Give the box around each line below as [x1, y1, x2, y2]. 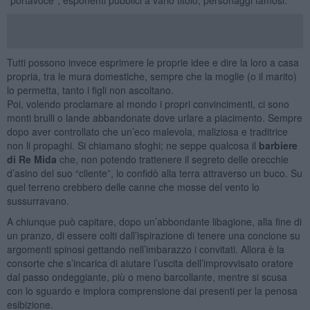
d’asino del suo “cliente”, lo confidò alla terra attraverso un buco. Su [6, 165, 302, 180]
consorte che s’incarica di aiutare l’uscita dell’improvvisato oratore [6, 255, 293, 270]
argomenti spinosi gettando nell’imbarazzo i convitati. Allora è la [6, 241, 284, 256]
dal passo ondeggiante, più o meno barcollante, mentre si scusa [6, 269, 287, 284]
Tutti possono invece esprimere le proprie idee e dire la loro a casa [6, 55, 299, 69]
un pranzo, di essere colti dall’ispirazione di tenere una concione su [6, 228, 300, 242]
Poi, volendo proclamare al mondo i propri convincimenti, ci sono [6, 96, 289, 111]
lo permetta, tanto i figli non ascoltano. [6, 82, 174, 97]
